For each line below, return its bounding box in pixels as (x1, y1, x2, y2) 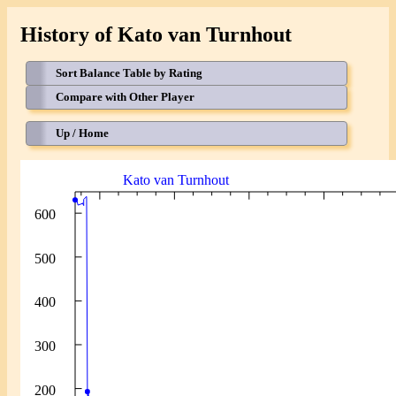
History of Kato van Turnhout (19, 22, 292, 46)
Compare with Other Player (55, 89, 194, 103)
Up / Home (55, 126, 109, 140)
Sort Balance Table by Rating (55, 65, 202, 80)
